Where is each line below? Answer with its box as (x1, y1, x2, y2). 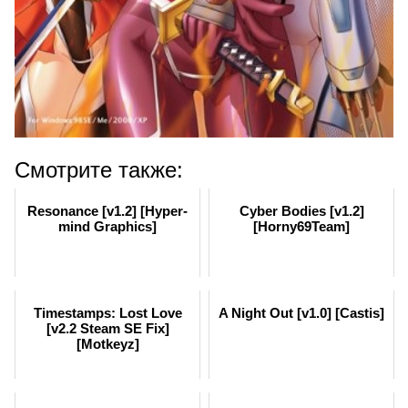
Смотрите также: (15, 157, 183, 182)
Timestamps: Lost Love (33, 304, 182, 321)
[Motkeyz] (76, 335, 139, 352)
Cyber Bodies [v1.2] (239, 202, 364, 219)
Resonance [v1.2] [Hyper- (27, 202, 188, 219)
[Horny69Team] (253, 218, 350, 234)
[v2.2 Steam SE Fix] (46, 320, 169, 336)
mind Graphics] (58, 218, 157, 234)
